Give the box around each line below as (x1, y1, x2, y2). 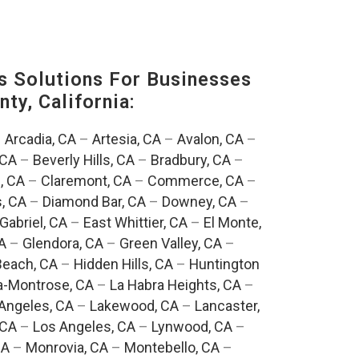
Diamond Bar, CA (42, 193, 146, 211)
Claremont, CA (41, 172, 131, 190)
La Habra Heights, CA (109, 276, 241, 294)
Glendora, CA (22, 235, 103, 252)
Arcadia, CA (4, 131, 76, 148)
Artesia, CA (91, 131, 161, 148)
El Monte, (204, 214, 261, 232)
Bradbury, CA (151, 151, 231, 169)
